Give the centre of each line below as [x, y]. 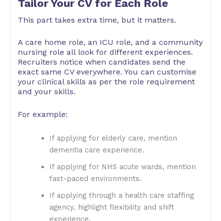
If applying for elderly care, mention [113, 138]
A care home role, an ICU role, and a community [110, 42]
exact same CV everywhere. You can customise [107, 72]
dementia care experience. [96, 150]
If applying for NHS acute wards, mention [122, 166]
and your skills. [47, 92]
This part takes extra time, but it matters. [97, 20]
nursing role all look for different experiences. [105, 52]
